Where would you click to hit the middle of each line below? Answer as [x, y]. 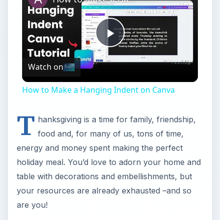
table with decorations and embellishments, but [104, 176]
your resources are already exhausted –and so [104, 190]
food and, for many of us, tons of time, [110, 133]
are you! [32, 205]
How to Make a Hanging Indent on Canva [98, 90]
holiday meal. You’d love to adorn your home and [109, 162]
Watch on [45, 67]
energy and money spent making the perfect [99, 148]
